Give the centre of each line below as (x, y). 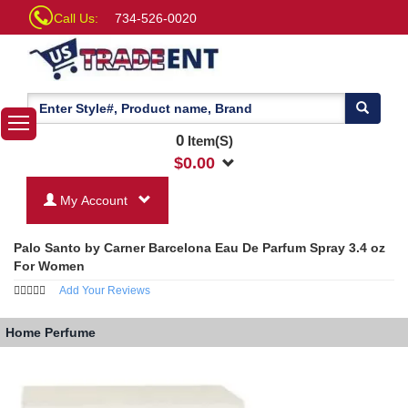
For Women (49, 265)
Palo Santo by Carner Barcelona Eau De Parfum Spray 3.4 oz (199, 247)
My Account (96, 200)
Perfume (70, 333)
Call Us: (76, 18)
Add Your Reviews (105, 290)
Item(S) (208, 140)
